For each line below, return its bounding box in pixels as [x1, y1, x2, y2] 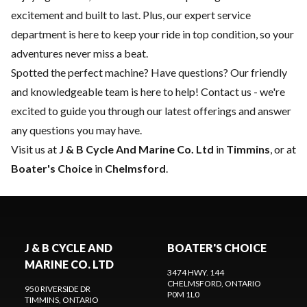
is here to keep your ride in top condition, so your [66, 27, 294, 41]
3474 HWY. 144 [167, 267, 224, 278]
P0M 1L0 [167, 289, 199, 300]
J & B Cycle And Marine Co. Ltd [59, 143, 214, 156]
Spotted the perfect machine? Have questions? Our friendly [11, 66, 287, 79]
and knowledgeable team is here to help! [11, 85, 201, 99]
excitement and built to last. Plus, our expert [11, 8, 217, 22]
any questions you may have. [11, 123, 142, 137]
